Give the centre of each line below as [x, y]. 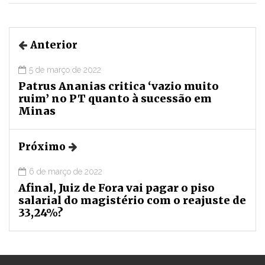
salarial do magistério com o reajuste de [132, 201]
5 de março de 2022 [65, 70]
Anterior [54, 45]
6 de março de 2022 [66, 172]
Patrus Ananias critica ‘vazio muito [119, 86]
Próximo [42, 147]
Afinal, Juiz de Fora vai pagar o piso [117, 188]
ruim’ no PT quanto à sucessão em [115, 99]
